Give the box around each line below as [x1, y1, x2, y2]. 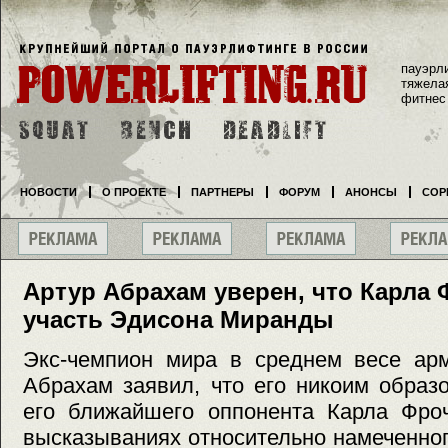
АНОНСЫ [345, 186, 397, 198]
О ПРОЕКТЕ [102, 186, 166, 198]
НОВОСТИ [20, 186, 77, 198]
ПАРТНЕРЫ [191, 186, 254, 198]
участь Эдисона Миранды [23, 306, 334, 333]
